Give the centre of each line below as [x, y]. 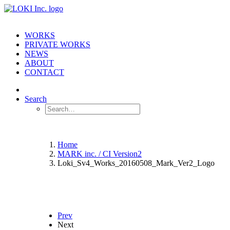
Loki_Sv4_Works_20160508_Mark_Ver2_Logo [136, 163]
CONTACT [44, 72]
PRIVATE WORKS [57, 44]
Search [36, 99]
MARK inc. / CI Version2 [100, 154]
